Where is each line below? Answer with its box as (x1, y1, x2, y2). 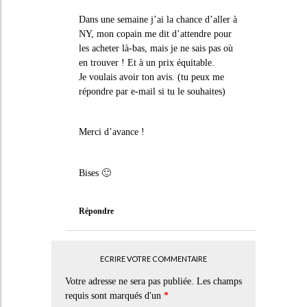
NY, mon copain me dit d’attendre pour (78, 28, 232, 39)
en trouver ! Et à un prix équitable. (78, 57, 214, 68)
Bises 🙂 (78, 167, 111, 178)
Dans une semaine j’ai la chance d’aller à (78, 14, 237, 25)
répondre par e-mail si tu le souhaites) (78, 86, 225, 97)
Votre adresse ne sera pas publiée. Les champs (64, 276, 242, 286)
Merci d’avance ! (78, 127, 145, 137)
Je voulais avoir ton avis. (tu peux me (78, 71, 224, 82)
